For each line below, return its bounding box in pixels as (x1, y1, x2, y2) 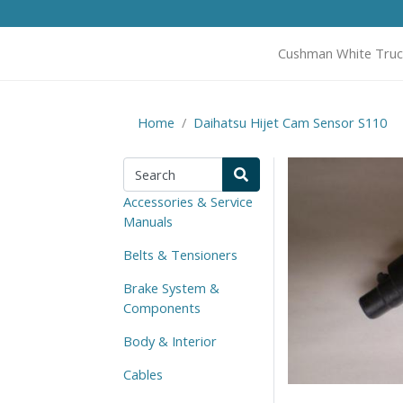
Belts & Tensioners (123, 245, 237, 264)
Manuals (123, 211, 173, 230)
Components (123, 298, 201, 317)
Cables (123, 364, 163, 383)
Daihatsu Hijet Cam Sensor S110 (193, 112, 387, 131)
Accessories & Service (123, 192, 253, 210)
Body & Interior (123, 331, 217, 350)
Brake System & (123, 278, 219, 297)
